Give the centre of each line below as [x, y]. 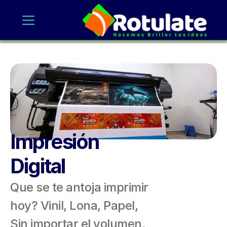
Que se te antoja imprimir [79, 187]
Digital [40, 166]
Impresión [55, 142]
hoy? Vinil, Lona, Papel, [74, 205]
